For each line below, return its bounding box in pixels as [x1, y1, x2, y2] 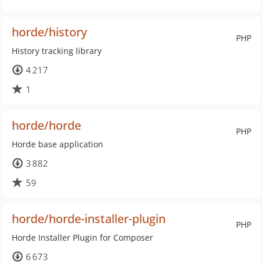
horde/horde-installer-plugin [12, 211, 166, 227]
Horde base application [12, 139, 103, 150]
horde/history [12, 24, 87, 40]
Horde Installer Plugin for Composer [12, 232, 153, 243]
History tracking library [12, 45, 102, 56]
